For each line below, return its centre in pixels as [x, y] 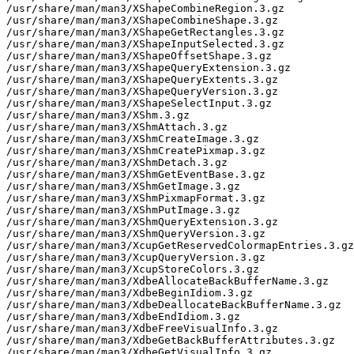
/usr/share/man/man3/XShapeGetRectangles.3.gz [145, 32]
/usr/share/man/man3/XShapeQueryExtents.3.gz [142, 79]
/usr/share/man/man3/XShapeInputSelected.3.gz [145, 43]
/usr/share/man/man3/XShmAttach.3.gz [117, 126]
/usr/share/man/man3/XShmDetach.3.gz [117, 162]
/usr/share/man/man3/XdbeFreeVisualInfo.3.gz [142, 328]
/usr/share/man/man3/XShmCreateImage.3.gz [133, 138]
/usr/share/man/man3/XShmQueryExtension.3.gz [142, 221]
